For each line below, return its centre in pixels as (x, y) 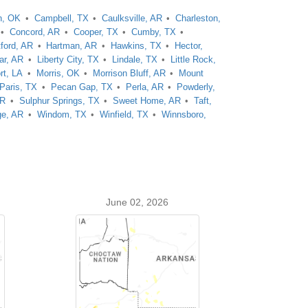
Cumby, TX (153, 32)
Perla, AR (144, 87)
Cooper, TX (96, 32)
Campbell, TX (61, 18)
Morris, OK (58, 73)
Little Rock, (194, 59)
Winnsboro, (184, 114)
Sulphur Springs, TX (59, 101)
